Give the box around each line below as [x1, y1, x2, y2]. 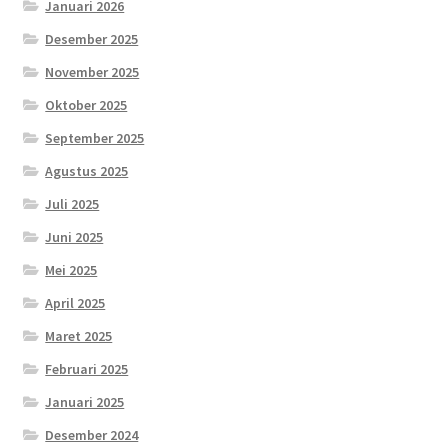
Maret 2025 [45, 327, 113, 346]
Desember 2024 [45, 426, 139, 445]
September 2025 [45, 129, 145, 148]
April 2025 [45, 294, 106, 313]
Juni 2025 [45, 228, 104, 247]
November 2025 [45, 63, 140, 82]
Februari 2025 [45, 360, 129, 379]
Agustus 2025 [45, 162, 129, 181]
